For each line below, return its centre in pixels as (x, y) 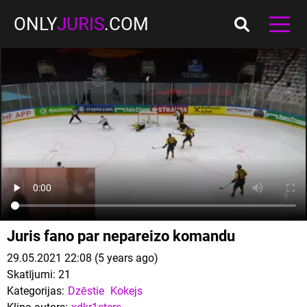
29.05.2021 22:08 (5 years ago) (83, 258)
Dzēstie (86, 291)
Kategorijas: (36, 291)
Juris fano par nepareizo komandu (121, 236)
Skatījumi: (31, 274)
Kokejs (126, 291)
